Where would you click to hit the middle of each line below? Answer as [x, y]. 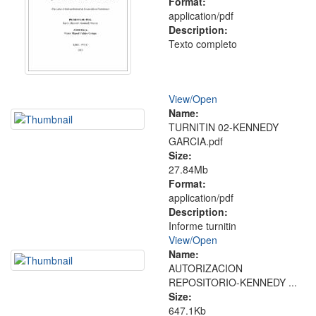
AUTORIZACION [206, 268]
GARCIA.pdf [196, 141]
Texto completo [203, 44]
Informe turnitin [202, 226]
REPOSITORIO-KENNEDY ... [233, 282]
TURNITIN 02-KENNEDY [224, 127]
